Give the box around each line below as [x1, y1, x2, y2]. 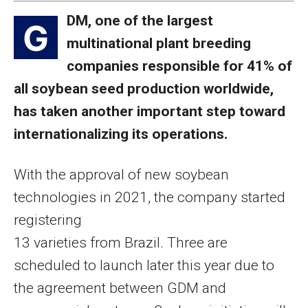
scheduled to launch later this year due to [14, 256, 274, 274]
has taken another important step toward [14, 102, 285, 120]
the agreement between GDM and [14, 279, 226, 296]
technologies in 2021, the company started [14, 188, 285, 206]
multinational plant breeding [67, 34, 251, 52]
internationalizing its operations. [14, 125, 228, 142]
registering [14, 211, 82, 228]
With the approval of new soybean [14, 166, 229, 183]
